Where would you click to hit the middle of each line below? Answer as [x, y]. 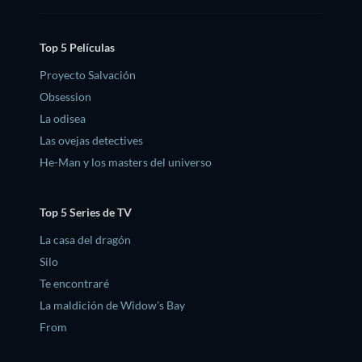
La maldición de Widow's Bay [112, 305]
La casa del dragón [85, 239]
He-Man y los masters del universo [126, 162]
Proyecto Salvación [88, 75]
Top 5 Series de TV [86, 212]
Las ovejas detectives [91, 140]
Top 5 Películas [77, 47]
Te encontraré [74, 283]
